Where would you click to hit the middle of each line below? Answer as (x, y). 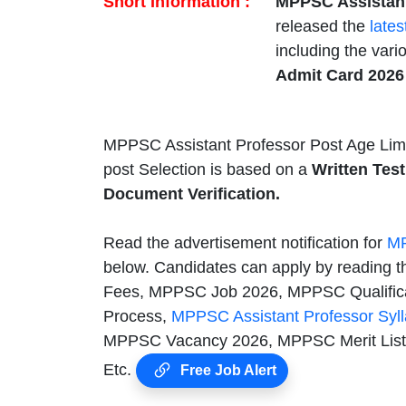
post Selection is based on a (208, 169)
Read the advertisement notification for (245, 242)
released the (323, 26)
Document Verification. (192, 193)
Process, (137, 316)
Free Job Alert (227, 370)
